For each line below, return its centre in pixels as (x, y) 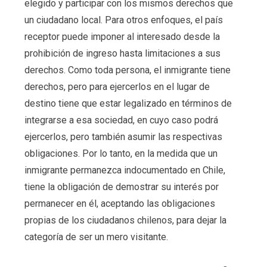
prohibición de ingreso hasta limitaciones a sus (122, 53)
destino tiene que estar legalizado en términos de (128, 103)
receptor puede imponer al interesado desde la (122, 36)
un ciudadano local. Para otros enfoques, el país (123, 20)
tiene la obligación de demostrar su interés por (121, 187)
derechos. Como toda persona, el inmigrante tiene (127, 70)
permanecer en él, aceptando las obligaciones (119, 203)
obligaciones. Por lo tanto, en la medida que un (121, 153)
